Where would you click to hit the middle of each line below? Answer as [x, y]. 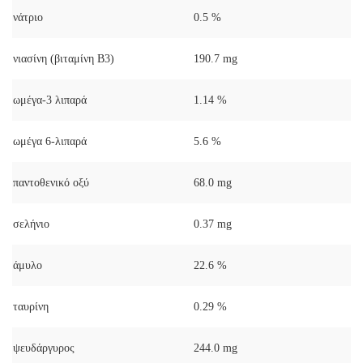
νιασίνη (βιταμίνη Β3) [64, 58]
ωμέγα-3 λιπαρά [50, 100]
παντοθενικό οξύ [51, 182]
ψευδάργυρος [44, 348]
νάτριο [28, 17]
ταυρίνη [31, 306]
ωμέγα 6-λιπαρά [50, 141]
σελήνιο [31, 224]
